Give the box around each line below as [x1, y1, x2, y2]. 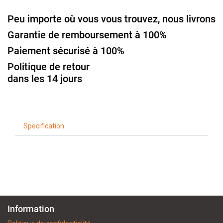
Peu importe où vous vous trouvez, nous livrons [7, 12, 216, 25]
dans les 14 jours [7, 72, 82, 85]
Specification [23, 121, 64, 130]
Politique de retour [7, 60, 90, 73]
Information [7, 204, 54, 214]
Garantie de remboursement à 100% [7, 28, 167, 41]
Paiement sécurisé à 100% [7, 44, 124, 57]
